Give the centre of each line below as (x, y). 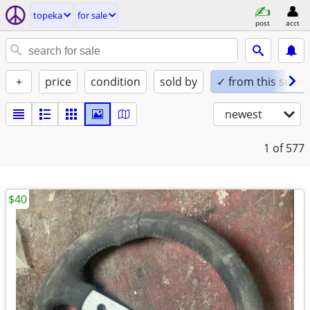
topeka (48, 15)
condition (116, 82)
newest (244, 114)
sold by (179, 82)
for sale (92, 15)
